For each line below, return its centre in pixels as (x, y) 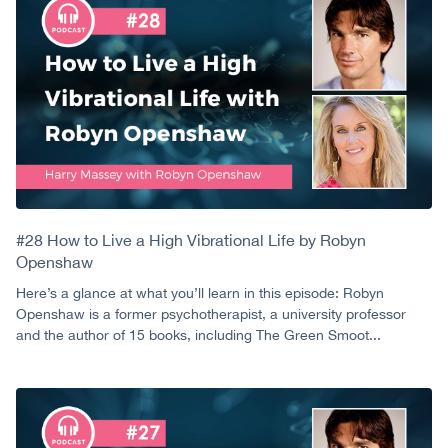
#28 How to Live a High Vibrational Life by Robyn (191, 240)
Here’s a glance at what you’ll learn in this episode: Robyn (200, 293)
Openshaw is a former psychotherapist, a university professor (211, 314)
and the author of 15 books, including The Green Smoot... (198, 335)
